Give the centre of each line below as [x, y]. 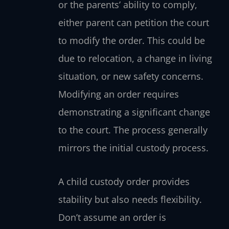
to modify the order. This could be [131, 40]
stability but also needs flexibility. [130, 200]
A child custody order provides [124, 182]
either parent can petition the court [133, 22]
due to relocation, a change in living [135, 58]
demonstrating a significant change [134, 112]
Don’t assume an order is [112, 217]
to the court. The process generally [133, 130]
